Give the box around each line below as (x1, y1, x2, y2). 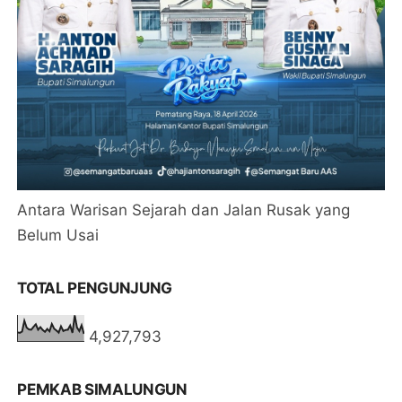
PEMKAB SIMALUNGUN (17, 380, 188, 399)
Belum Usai (17, 226, 100, 245)
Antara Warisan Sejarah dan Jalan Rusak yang (17, 201, 351, 220)
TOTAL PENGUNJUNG (17, 279, 173, 298)
